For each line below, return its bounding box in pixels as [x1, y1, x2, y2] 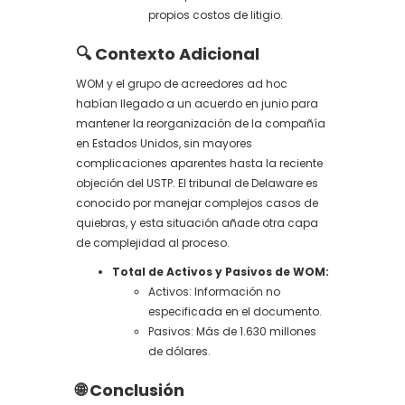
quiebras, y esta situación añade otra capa [76, 215, 318, 231]
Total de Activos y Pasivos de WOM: [112, 264, 329, 279]
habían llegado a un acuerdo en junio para [76, 96, 318, 111]
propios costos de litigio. [148, 7, 283, 23]
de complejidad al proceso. [76, 235, 230, 250]
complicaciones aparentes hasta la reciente [76, 155, 323, 171]
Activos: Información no [148, 284, 280, 299]
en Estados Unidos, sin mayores [76, 136, 252, 151]
